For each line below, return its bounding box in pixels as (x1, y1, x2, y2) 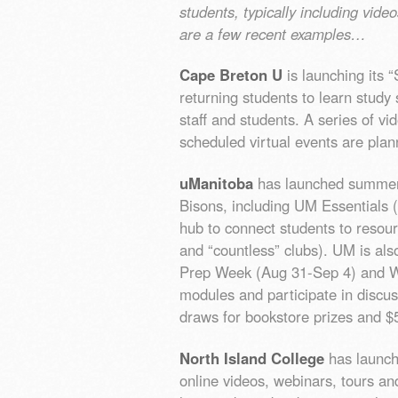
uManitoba (179, 172, 258, 195)
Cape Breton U (179, 64, 287, 86)
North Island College (179, 347, 329, 370)
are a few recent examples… (179, 22, 366, 44)
